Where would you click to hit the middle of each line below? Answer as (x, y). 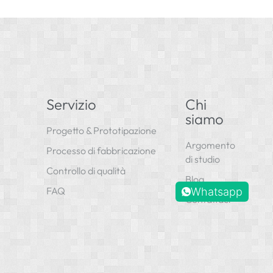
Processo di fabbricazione (101, 150)
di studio (202, 159)
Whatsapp (216, 191)
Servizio (72, 104)
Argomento (210, 145)
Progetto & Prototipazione (102, 130)
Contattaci (207, 199)
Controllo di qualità (86, 170)
